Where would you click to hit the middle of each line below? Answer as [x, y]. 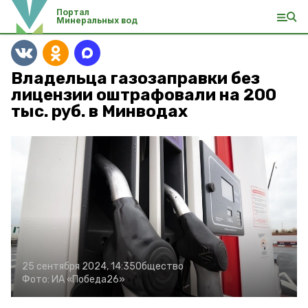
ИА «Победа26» [88, 279]
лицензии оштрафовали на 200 [144, 95]
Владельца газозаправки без [135, 78]
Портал [73, 12]
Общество [159, 266]
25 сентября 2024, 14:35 [79, 266]
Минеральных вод [97, 20]
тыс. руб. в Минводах [99, 111]
